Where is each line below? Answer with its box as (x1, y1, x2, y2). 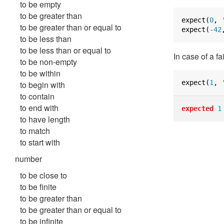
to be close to (20, 169, 67, 181)
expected (181, 104, 213, 112)
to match (20, 125, 50, 136)
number (15, 153, 42, 164)
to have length (20, 113, 70, 125)
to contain (20, 90, 54, 102)
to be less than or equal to (20, 44, 111, 56)
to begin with (20, 79, 65, 90)
